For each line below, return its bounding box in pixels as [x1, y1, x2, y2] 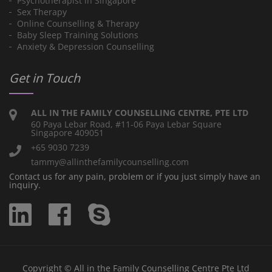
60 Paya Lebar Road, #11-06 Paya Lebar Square [31, 118, 222, 130]
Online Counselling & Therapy [17, 18, 139, 29]
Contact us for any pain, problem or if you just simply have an [9, 171, 260, 182]
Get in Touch [9, 70, 80, 86]
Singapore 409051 [31, 127, 104, 138]
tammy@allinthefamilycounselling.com [31, 156, 189, 168]
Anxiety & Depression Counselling [17, 41, 154, 52]
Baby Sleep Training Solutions [17, 29, 138, 41]
